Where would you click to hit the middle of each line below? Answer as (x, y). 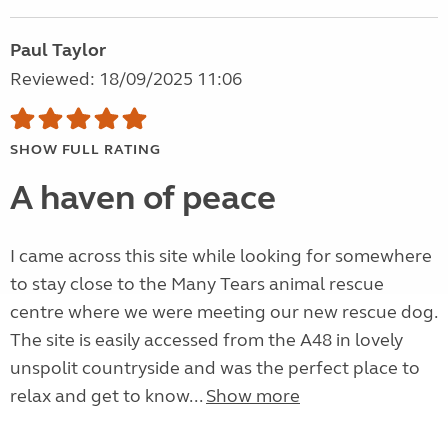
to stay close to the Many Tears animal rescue (197, 284)
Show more (253, 396)
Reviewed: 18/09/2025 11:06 (126, 79)
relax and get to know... (108, 396)
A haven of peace (143, 198)
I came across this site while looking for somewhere (221, 256)
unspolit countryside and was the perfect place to (215, 368)
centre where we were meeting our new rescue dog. (223, 312)
